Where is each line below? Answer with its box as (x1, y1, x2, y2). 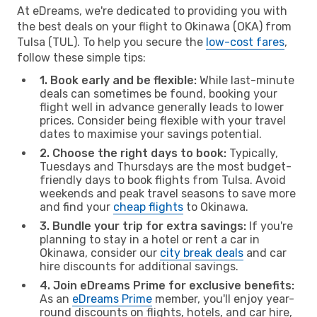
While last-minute (197, 73, 294, 87)
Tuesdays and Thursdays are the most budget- (40, 159, 292, 173)
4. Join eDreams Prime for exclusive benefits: (40, 278, 294, 292)
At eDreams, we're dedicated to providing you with (17, 4, 287, 18)
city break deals (160, 246, 243, 260)
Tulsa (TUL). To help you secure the (17, 35, 206, 49)
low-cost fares (206, 35, 284, 49)
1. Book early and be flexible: (40, 73, 197, 87)
